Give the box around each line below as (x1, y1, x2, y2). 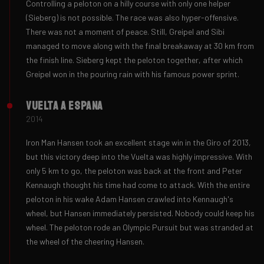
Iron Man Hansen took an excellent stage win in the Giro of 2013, (26, 137, 251, 147)
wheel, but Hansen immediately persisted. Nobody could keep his (26, 207, 255, 218)
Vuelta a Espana (26, 98, 103, 113)
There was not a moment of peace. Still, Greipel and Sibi (26, 26, 225, 37)
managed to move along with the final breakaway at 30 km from (26, 40, 254, 51)
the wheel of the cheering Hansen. (26, 236, 144, 246)
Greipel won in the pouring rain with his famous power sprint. (26, 68, 239, 79)
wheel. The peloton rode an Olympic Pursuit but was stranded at (26, 222, 253, 232)
